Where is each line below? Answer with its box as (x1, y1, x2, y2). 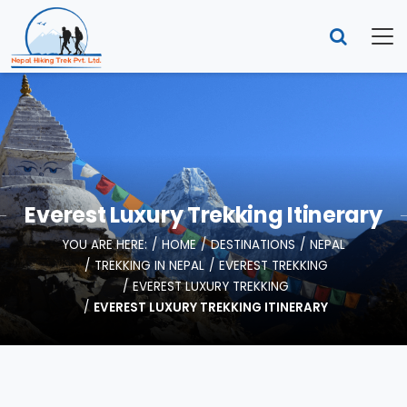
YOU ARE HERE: (62, 236, 147, 253)
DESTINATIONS (211, 236, 295, 253)
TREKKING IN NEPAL (94, 257, 204, 274)
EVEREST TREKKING (218, 257, 328, 274)
